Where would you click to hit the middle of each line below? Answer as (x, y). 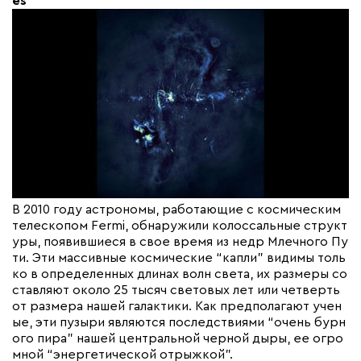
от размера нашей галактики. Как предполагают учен (177, 307)
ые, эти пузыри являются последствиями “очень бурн (179, 323)
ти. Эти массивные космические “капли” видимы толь (179, 258)
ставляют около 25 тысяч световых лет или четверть (176, 290)
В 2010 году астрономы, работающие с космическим (176, 210)
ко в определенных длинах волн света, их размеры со (180, 274)
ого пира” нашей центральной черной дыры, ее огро (178, 339)
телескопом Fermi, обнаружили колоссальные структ (180, 226)
